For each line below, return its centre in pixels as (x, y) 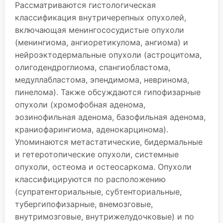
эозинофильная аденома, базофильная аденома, (110, 117)
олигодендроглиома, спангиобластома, (93, 67)
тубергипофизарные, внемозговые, (84, 204)
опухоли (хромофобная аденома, (80, 105)
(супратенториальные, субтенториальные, (98, 192)
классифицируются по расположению (90, 179)
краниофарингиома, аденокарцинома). (92, 129)
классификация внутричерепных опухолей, (101, 17)
